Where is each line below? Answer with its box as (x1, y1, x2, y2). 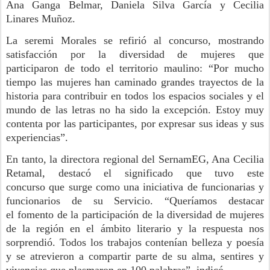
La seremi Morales (6, 34, 96, 46)
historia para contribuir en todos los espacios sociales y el (6, 90, 264, 102)
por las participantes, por (43, 118, 159, 130)
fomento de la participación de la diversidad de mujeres (17, 209, 265, 221)
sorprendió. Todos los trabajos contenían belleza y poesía (6, 236, 264, 248)
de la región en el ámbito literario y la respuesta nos (6, 222, 264, 234)
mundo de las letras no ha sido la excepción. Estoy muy (6, 104, 264, 116)
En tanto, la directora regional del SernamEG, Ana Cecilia (6, 153, 264, 165)
